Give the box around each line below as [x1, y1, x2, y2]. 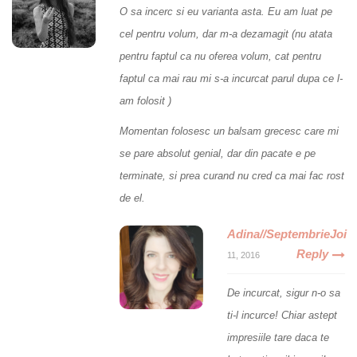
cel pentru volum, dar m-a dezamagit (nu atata [120, 28, 332, 41]
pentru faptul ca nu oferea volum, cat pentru [120, 50, 321, 63]
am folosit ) [120, 95, 171, 108]
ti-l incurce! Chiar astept [227, 309, 337, 322]
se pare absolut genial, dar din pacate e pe [120, 147, 316, 160]
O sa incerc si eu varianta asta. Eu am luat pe [120, 6, 332, 18]
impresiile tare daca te [227, 331, 329, 344]
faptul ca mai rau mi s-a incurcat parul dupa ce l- [120, 73, 343, 85]
